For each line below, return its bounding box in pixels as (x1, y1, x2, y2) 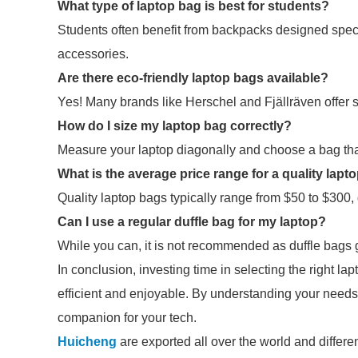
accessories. (58, 47, 129, 61)
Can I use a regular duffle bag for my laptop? (58, 215, 326, 229)
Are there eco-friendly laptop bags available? (58, 71, 328, 85)
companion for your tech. (58, 311, 197, 324)
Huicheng (58, 335, 117, 348)
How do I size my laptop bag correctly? (58, 119, 292, 133)
